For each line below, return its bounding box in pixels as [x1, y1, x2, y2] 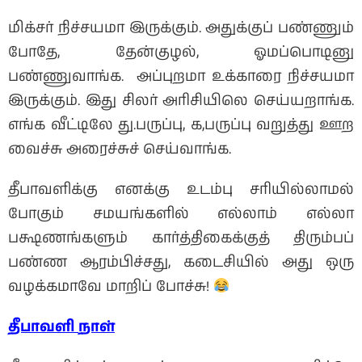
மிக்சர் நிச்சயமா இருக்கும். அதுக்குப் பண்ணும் [8, 17, 354, 39]
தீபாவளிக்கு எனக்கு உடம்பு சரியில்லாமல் [8, 179, 354, 200]
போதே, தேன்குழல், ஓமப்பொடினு [8, 41, 354, 63]
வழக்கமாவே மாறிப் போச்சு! [8, 276, 213, 297]
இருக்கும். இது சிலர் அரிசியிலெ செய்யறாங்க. [8, 90, 354, 112]
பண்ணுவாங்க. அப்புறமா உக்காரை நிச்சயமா [8, 65, 354, 87]
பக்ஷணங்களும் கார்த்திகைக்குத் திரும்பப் [8, 227, 354, 249]
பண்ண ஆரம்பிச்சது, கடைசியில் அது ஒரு [8, 251, 354, 273]
